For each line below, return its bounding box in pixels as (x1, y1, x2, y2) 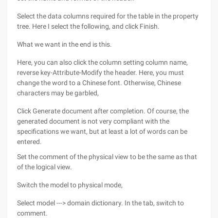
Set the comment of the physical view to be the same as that (17, 153, 197, 161)
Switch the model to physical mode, (17, 181, 123, 189)
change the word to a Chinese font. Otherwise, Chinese (17, 79, 181, 87)
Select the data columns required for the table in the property (17, 12, 199, 20)
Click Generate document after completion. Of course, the (17, 107, 189, 115)
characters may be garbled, (17, 89, 99, 97)
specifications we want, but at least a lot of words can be (17, 127, 187, 135)
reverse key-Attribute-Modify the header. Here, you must (17, 69, 184, 76)
